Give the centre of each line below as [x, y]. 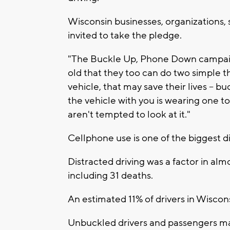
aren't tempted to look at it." [129, 115]
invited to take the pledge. [125, 36]
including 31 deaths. [110, 176]
